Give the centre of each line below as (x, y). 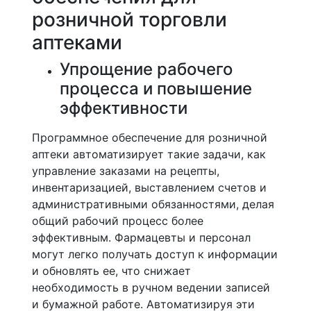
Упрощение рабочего (146, 69)
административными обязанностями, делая (153, 204)
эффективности (124, 108)
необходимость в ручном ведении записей (151, 287)
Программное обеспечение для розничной (150, 137)
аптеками (77, 42)
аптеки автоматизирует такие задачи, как (149, 154)
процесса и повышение (156, 89)
